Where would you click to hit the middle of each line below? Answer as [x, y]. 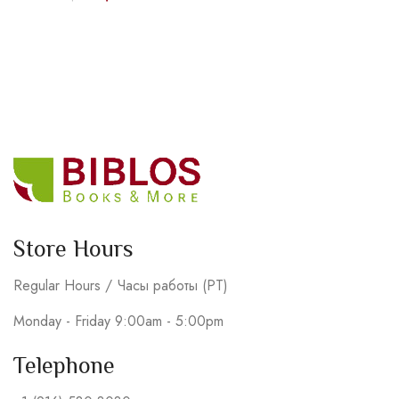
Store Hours [73, 249]
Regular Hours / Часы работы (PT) [121, 285]
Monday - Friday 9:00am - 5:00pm [118, 321]
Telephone [64, 366]
